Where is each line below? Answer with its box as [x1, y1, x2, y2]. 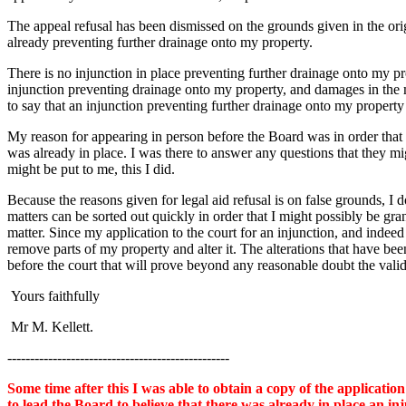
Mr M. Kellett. [7, 319, 93, 334]
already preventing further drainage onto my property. [7, 34, 313, 50]
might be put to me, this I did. [7, 161, 175, 177]
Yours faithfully [7, 288, 100, 304]
